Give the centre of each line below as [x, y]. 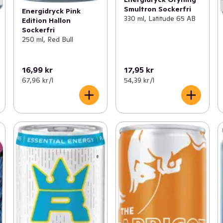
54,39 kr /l [139, 80]
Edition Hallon [46, 21]
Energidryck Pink [51, 11]
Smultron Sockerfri [157, 9]
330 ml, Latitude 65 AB [160, 19]
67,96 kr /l [37, 80]
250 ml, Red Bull [47, 40]
